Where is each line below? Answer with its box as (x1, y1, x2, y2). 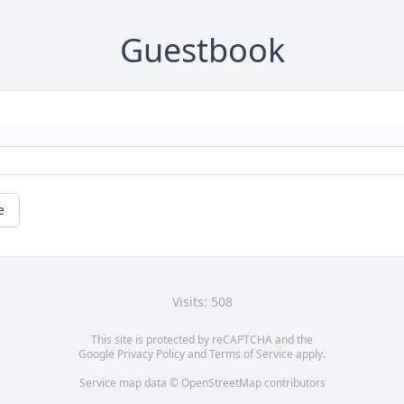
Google (78, 346, 117, 363)
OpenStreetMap (180, 375, 262, 391)
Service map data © (78, 375, 181, 391)
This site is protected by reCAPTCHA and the (91, 332, 313, 348)
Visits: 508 (171, 293, 233, 311)
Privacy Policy (117, 346, 185, 363)
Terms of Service (209, 346, 293, 363)
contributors (261, 375, 326, 391)
